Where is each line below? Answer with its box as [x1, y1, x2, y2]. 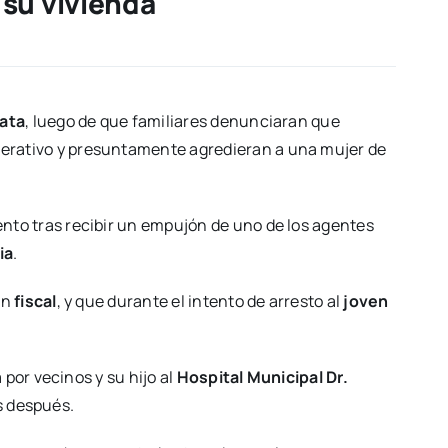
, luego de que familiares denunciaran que [25, 110, 340, 133]
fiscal [14, 290, 57, 313]
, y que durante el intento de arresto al [56, 290, 344, 313]
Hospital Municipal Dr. [176, 366, 348, 389]
